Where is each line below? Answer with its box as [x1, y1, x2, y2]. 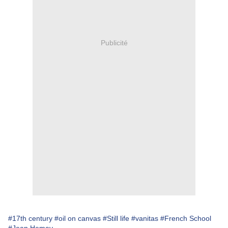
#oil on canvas [54, 214, 101, 223]
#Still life [103, 214, 129, 223]
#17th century [8, 214, 52, 223]
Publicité [100, 38, 128, 47]
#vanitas [131, 214, 158, 223]
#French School [160, 214, 211, 223]
